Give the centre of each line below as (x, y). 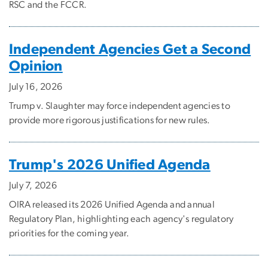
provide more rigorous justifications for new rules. (110, 120)
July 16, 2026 (36, 86)
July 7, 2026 (33, 185)
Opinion (36, 66)
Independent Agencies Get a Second (130, 49)
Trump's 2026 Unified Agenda (110, 165)
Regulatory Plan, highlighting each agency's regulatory (121, 219)
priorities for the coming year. (69, 233)
